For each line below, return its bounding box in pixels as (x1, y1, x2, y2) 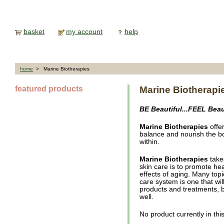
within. (139, 138, 159, 145)
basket (23, 27, 44, 35)
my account (66, 27, 102, 35)
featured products (15, 84, 83, 93)
